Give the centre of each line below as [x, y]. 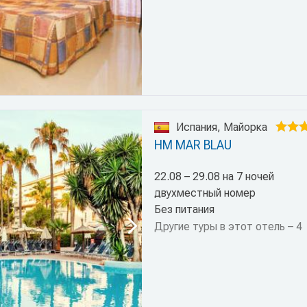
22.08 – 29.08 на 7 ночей [214, 176]
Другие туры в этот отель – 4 [228, 226]
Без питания [184, 209]
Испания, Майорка [221, 127]
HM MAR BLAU [193, 145]
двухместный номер [205, 193]
